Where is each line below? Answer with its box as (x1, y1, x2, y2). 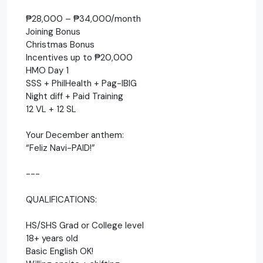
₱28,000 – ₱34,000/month (26, 12, 141, 25)
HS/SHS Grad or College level (26, 219, 144, 231)
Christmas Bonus (26, 38, 95, 50)
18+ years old (26, 232, 78, 244)
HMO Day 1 (26, 64, 69, 76)
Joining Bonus (26, 25, 80, 38)
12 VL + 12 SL (26, 103, 76, 115)
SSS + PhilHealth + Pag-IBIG (26, 77, 137, 89)
